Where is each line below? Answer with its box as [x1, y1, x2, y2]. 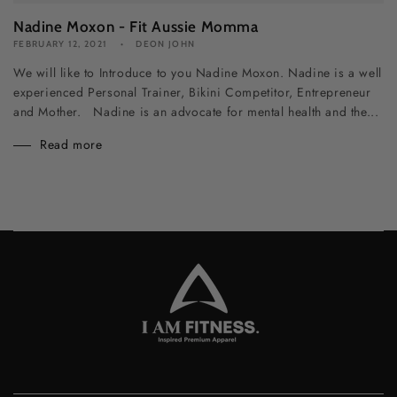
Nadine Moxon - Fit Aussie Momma [13, 17, 259, 35]
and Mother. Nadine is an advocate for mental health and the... [13, 102, 379, 121]
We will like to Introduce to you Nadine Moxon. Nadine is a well [13, 63, 382, 82]
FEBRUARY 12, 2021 [13, 37, 108, 50]
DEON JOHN [136, 37, 196, 50]
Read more [40, 135, 103, 153]
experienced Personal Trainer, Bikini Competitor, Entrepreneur [13, 82, 371, 101]
